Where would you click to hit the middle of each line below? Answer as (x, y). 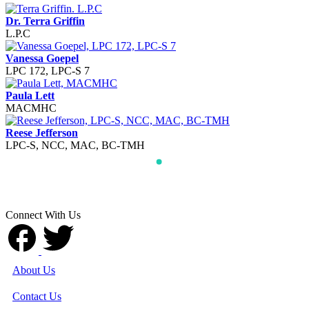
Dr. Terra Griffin (45, 21)
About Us (34, 270)
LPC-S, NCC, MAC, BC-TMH (75, 145)
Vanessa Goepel (42, 58)
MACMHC (31, 108)
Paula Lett (30, 95)
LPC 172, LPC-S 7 (48, 70)
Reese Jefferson (42, 132)
